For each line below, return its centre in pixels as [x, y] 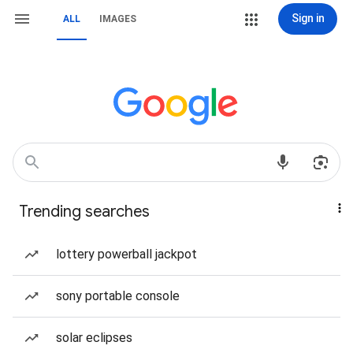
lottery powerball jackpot [126, 254]
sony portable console [118, 296]
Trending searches [84, 212]
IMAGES [118, 19]
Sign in [308, 18]
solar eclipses [94, 338]
